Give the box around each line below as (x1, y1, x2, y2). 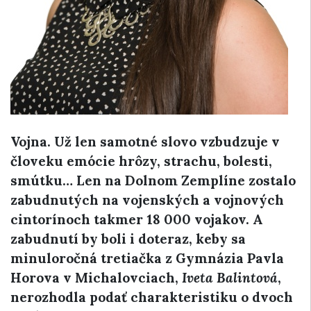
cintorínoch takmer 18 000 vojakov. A (10, 211, 263, 228)
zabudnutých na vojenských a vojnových (10, 192, 284, 208)
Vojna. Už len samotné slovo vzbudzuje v (10, 133, 280, 150)
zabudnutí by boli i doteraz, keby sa (10, 230, 246, 247)
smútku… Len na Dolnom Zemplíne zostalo (10, 172, 296, 189)
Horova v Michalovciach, (10, 269, 182, 286)
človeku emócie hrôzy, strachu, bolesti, (10, 153, 272, 169)
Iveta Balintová (182, 269, 278, 286)
